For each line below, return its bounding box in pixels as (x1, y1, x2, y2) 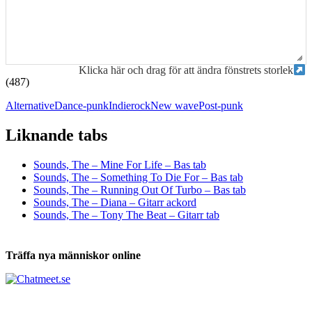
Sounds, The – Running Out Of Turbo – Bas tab (33, 183, 246, 196)
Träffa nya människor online (6, 249, 141, 261)
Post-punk (198, 99, 243, 111)
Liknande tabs (6, 125, 107, 144)
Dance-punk (54, 99, 109, 111)
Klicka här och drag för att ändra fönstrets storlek (78, 64, 293, 77)
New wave (150, 99, 198, 111)
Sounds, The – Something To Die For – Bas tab (33, 171, 243, 183)
